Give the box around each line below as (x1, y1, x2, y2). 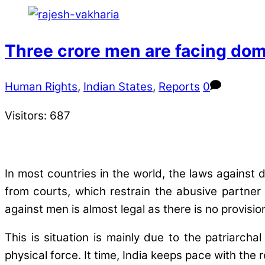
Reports (159, 80, 200, 94)
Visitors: (5, 109, 47, 122)
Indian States (83, 80, 153, 94)
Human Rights (5, 80, 77, 94)
